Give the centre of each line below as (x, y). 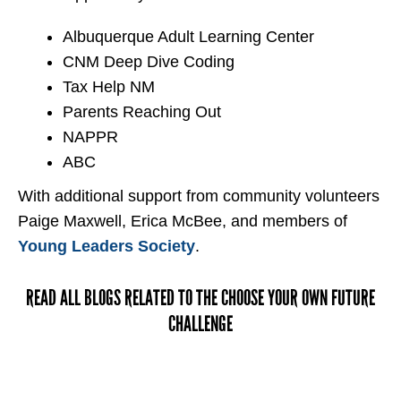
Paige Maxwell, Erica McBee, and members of (183, 222)
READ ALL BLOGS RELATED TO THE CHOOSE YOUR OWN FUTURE (200, 298)
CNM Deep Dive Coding (149, 62)
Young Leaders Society (107, 247)
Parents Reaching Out (142, 112)
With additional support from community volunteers (199, 196)
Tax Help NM (109, 87)
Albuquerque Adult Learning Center (188, 37)
